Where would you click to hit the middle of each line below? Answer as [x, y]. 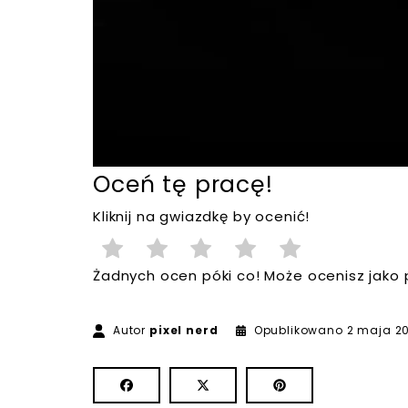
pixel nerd [184, 331]
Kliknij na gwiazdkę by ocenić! [202, 217]
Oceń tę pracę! [183, 185]
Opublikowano [298, 331]
